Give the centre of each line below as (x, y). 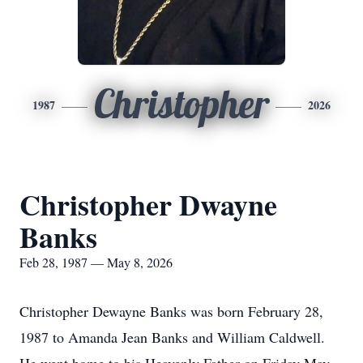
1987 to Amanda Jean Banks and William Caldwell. (172, 337)
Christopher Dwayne (148, 204)
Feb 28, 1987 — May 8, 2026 (96, 262)
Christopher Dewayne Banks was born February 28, (171, 311)
